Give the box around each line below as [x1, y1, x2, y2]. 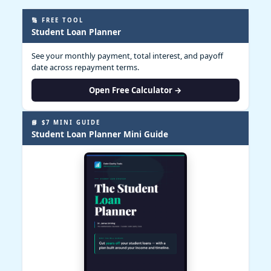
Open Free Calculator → [89, 84, 182, 96]
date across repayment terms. [31, 61, 139, 73]
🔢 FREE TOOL [31, 16, 83, 24]
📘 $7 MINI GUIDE [31, 118, 100, 126]
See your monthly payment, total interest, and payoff [31, 50, 223, 61]
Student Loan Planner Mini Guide [31, 128, 168, 140]
